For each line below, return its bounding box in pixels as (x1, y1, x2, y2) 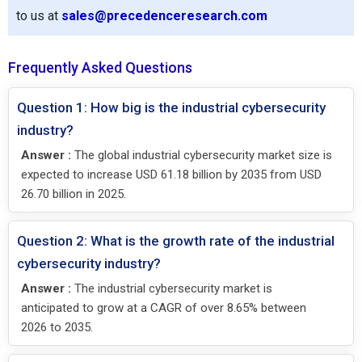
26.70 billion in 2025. (21, 186, 126, 201)
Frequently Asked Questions (8, 58, 192, 76)
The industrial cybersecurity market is (71, 280, 272, 296)
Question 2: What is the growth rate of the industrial (17, 232, 335, 249)
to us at (16, 7, 61, 23)
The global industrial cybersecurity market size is (71, 147, 332, 162)
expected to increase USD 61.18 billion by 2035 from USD (21, 166, 322, 182)
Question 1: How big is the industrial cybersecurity (17, 99, 326, 116)
